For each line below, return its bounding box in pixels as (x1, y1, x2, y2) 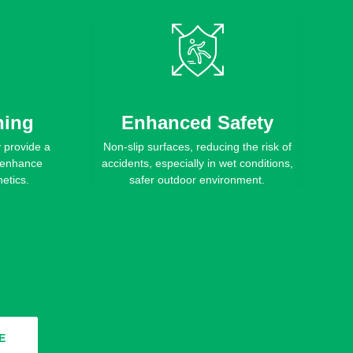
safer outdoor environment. (129, 173, 265, 187)
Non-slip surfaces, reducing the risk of (102, 140, 292, 154)
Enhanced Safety (121, 112, 273, 134)
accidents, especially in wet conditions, (101, 157, 293, 170)
